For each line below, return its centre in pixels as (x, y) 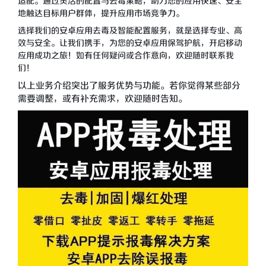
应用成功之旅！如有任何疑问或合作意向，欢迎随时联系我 (126, 56)
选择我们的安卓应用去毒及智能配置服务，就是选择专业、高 (130, 31)
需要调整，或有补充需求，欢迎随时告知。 (102, 99)
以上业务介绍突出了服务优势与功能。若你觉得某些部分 (129, 85)
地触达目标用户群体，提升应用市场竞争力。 (101, 13)
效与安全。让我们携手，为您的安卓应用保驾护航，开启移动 (130, 43)
